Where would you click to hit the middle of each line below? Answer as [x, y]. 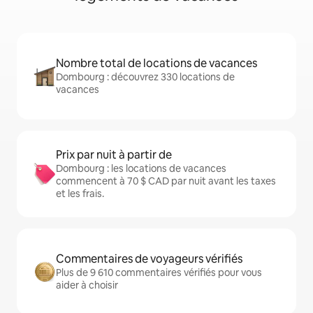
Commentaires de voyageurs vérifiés [149, 259]
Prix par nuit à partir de [114, 155]
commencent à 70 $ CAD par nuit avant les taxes [166, 181]
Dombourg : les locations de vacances [141, 169]
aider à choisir [87, 285]
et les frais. [80, 194]
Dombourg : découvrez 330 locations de [145, 77]
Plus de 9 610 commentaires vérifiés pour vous [159, 273]
